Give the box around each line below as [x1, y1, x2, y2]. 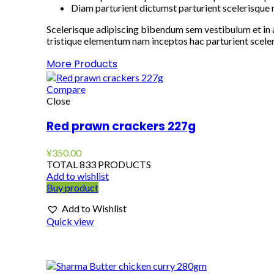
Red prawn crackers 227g [46, 118, 196, 135]
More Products [46, 56, 117, 71]
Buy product [46, 182, 98, 194]
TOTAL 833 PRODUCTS [46, 158, 151, 171]
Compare [46, 83, 86, 95]
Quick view [46, 215, 94, 228]
